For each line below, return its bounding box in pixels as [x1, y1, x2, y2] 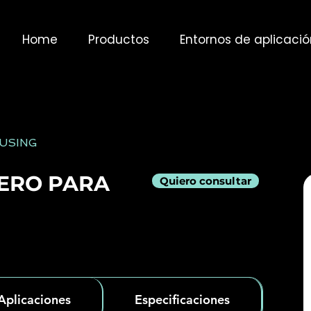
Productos [88, 31, 149, 48]
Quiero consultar [160, 174, 251, 187]
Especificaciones [135, 292, 230, 308]
